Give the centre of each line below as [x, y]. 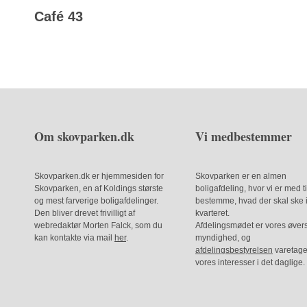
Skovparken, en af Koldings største [99, 189]
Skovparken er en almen [241, 176]
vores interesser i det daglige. [250, 263]
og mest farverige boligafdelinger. [96, 201]
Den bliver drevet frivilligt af [85, 213]
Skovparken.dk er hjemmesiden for [99, 176]
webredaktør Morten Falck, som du [98, 226]
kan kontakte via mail [74, 238]
